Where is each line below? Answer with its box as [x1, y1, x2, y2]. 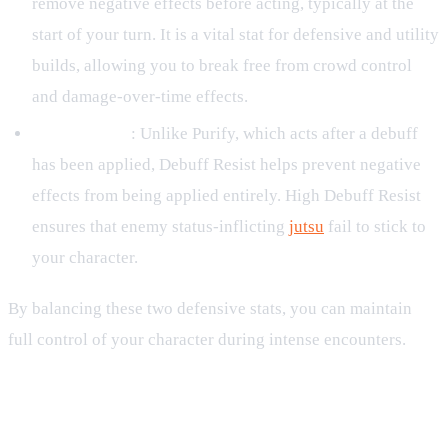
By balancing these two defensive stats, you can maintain [8, 299, 412, 319]
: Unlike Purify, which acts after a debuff [131, 124, 418, 144]
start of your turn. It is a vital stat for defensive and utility [32, 24, 439, 44]
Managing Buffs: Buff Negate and [8, 389, 411, 421]
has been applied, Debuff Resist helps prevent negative [32, 155, 421, 175]
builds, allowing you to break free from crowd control [32, 55, 412, 75]
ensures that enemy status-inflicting [32, 217, 289, 237]
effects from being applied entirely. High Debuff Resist [32, 186, 421, 206]
